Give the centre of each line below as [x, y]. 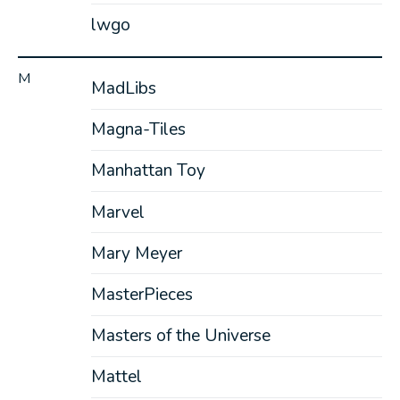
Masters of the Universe [180, 336]
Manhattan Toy [148, 171]
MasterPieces [142, 295]
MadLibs [123, 89]
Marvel [117, 212]
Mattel [116, 377]
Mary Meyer [136, 253]
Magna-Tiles [138, 130]
